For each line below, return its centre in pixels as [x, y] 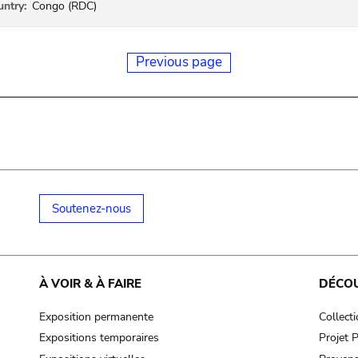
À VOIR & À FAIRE [90, 284]
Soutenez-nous [91, 209]
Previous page [179, 62]
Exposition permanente [96, 316]
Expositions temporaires [99, 338]
